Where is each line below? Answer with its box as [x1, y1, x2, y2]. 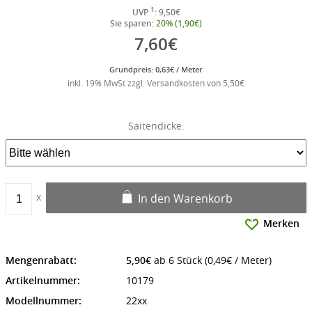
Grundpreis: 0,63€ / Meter [109, 64, 203, 75]
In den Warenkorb [138, 191, 233, 207]
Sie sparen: [110, 17, 156, 30]
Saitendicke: [127, 119, 185, 133]
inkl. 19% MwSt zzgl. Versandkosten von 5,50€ [68, 77, 244, 89]
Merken [263, 217, 299, 231]
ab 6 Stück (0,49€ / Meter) [150, 253, 272, 267]
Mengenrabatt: [6, 253, 77, 267]
